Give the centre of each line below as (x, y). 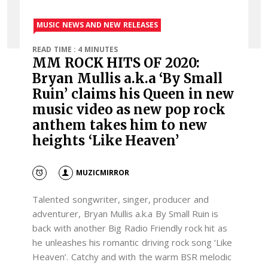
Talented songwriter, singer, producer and (121, 200)
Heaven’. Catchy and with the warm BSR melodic (132, 257)
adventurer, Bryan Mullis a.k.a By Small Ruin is (126, 214)
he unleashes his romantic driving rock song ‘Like (133, 243)
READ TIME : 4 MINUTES (75, 50)
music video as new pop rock (129, 110)
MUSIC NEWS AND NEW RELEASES (97, 25)
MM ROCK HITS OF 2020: (116, 63)
